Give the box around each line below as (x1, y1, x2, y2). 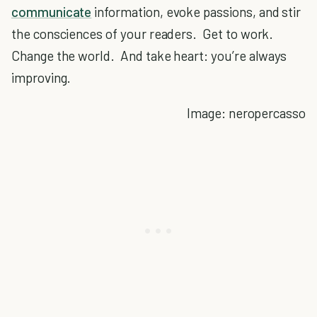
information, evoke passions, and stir (91, 4, 301, 20)
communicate (11, 4, 92, 20)
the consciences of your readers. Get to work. (11, 25, 277, 42)
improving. (11, 69, 71, 86)
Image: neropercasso (187, 105, 306, 121)
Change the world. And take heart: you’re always (11, 47, 287, 64)
